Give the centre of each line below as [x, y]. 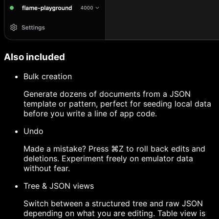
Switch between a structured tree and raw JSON [113, 204]
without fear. [47, 168]
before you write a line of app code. [90, 114]
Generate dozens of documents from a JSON [107, 94]
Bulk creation [48, 77]
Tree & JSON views [59, 186]
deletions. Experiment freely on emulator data [108, 159]
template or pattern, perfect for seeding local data [117, 104]
